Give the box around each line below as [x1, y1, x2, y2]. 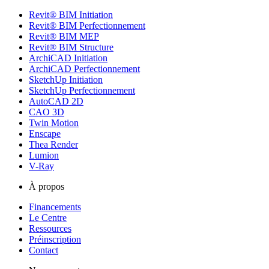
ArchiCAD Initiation [29, 52, 107, 63]
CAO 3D [29, 106, 64, 117]
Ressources [29, 223, 71, 234]
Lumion [29, 150, 59, 160]
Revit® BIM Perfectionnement [29, 20, 145, 31]
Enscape [29, 128, 61, 139]
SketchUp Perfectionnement [29, 85, 135, 95]
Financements [29, 201, 81, 212]
